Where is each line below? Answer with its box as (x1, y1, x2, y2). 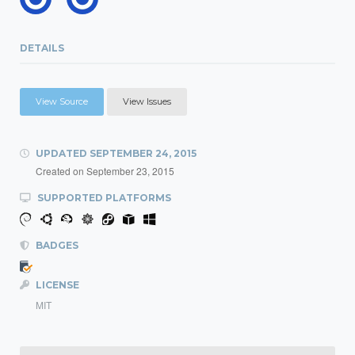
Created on (36, 164, 86, 177)
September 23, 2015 (86, 164, 174, 177)
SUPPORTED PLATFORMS (35, 192, 171, 204)
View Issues (123, 96, 171, 107)
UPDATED (33, 147, 90, 159)
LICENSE (33, 279, 79, 291)
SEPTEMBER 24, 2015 (90, 147, 197, 159)
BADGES (33, 239, 78, 251)
